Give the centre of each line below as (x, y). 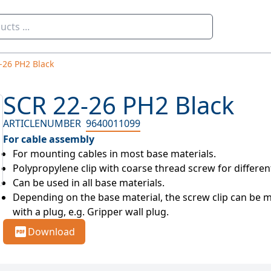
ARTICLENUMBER (42, 123)
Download (52, 232)
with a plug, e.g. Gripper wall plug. (91, 212)
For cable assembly (49, 139)
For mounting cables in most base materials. (115, 154)
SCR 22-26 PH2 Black (119, 105)
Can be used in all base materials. (89, 183)
